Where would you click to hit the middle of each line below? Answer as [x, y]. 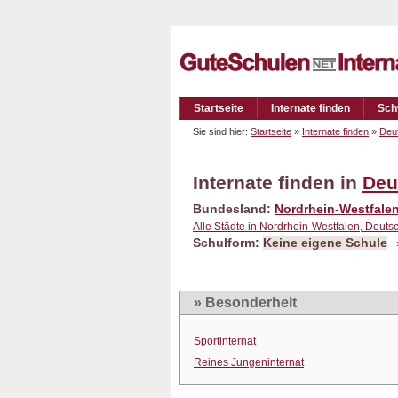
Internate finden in [278, 183]
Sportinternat [225, 341]
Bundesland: [234, 209]
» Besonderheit [245, 302]
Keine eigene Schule [325, 243]
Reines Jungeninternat [249, 362]
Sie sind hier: [222, 131]
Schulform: [228, 243]
